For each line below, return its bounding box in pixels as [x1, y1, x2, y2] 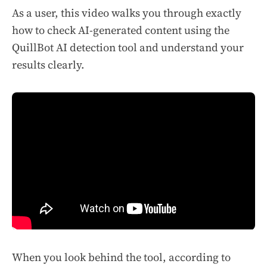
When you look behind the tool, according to [12, 250, 231, 265]
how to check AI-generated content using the [12, 22, 229, 38]
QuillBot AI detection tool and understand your [12, 39, 244, 55]
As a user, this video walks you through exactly [12, 5, 241, 20]
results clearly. [12, 57, 85, 72]
